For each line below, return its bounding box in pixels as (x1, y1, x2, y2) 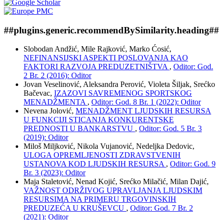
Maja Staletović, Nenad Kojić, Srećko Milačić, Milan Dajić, (24, 177, 209, 186)
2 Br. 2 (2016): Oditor (24, 71, 91, 80)
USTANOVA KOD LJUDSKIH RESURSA (24, 160, 166, 168)
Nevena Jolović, (24, 107, 76, 115)
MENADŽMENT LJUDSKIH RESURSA (76, 107, 211, 115)
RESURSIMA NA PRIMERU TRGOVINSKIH (24, 195, 176, 204)
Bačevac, (24, 89, 54, 98)
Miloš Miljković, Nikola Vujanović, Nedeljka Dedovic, (24, 142, 194, 151)
